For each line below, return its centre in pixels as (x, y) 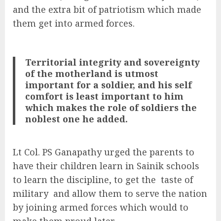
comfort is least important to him (105, 96)
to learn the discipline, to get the (84, 179)
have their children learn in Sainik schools (106, 166)
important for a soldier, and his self (109, 85)
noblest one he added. (77, 119)
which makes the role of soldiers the (111, 108)
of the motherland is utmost (92, 74)
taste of (177, 179)
